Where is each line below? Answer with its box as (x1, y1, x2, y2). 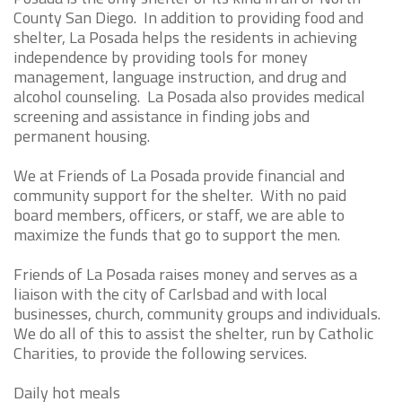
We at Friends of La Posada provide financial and (13, 163, 345, 188)
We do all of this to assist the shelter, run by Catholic (13, 321, 373, 345)
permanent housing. (13, 124, 150, 148)
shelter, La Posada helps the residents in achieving (13, 25, 357, 49)
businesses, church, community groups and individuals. (13, 301, 380, 326)
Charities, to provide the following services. (13, 341, 307, 365)
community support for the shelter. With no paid (13, 183, 346, 207)
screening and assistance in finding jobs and (13, 104, 310, 128)
